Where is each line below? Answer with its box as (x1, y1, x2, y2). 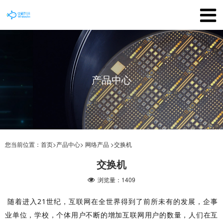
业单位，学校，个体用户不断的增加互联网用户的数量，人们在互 (5, 210, 218, 220)
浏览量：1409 (95, 175, 135, 184)
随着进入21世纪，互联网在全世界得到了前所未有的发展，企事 (5, 197, 218, 206)
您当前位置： (5, 140, 41, 148)
